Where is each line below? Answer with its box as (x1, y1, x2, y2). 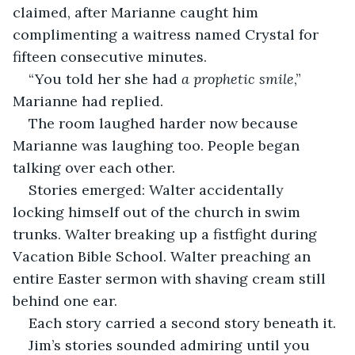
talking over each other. (13, 158, 175, 177)
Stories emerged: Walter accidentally (29, 180, 288, 199)
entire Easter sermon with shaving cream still (13, 269, 330, 288)
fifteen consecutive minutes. (13, 47, 207, 66)
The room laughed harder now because (29, 113, 302, 132)
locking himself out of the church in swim (13, 202, 304, 221)
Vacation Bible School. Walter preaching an (13, 246, 315, 265)
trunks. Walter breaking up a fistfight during (13, 224, 321, 243)
